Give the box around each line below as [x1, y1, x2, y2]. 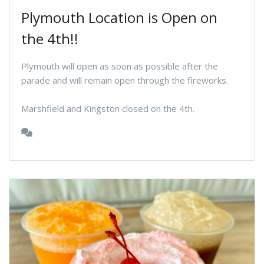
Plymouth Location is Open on [21, 7, 217, 27]
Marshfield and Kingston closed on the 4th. [21, 102, 194, 114]
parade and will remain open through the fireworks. [21, 74, 228, 86]
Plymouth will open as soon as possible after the [21, 60, 218, 72]
